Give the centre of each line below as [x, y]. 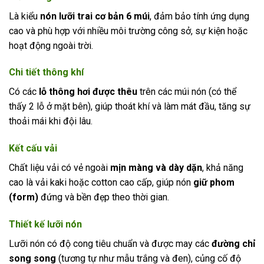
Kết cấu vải [33, 148]
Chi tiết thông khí [46, 72]
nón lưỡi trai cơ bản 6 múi [95, 16]
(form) [24, 197]
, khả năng [223, 168]
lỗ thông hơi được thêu [89, 92]
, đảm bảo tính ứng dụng [199, 16]
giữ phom [214, 183]
